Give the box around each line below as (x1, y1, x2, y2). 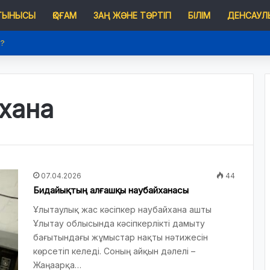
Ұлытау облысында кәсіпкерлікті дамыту (33, 218, 205, 228)
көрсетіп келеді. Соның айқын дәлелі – (33, 246, 195, 256)
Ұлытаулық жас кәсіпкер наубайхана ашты (33, 204, 212, 215)
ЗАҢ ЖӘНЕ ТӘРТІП (93, 10, 171, 20)
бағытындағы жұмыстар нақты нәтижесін (33, 232, 208, 242)
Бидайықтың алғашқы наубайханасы (33, 184, 189, 196)
